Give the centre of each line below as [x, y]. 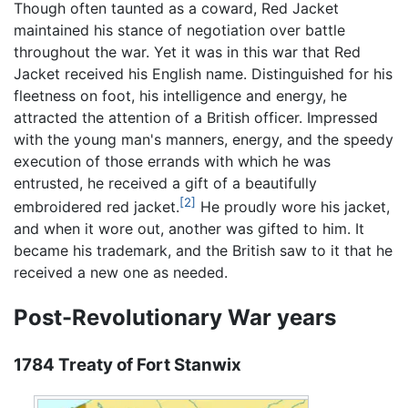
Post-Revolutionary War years [175, 318]
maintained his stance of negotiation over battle [179, 31]
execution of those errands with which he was [172, 162]
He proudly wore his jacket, [293, 207]
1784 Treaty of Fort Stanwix [127, 365]
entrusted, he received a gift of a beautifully [165, 184]
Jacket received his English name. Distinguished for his [203, 74]
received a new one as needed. [121, 273]
